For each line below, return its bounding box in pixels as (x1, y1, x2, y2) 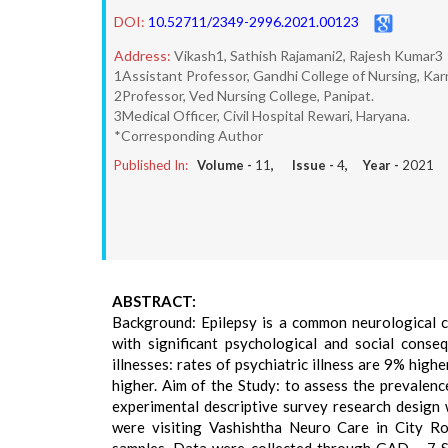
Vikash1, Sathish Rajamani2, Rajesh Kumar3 (174, 47, 443, 64)
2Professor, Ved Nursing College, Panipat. (114, 87, 374, 104)
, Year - (345, 157, 402, 173)
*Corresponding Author (114, 127, 263, 144)
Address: (114, 47, 171, 64)
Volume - (197, 157, 255, 173)
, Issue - (271, 157, 337, 173)
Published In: (114, 157, 188, 173)
